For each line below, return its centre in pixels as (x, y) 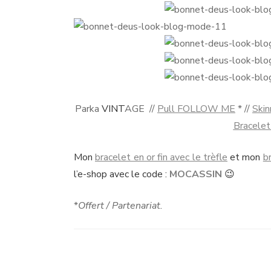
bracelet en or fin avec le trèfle (161, 157)
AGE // (141, 109)
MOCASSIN (196, 174)
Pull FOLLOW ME (196, 109)
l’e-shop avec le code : (122, 174)
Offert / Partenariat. (122, 205)
